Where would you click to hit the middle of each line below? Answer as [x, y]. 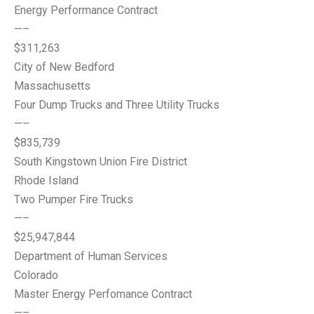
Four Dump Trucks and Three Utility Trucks [117, 105]
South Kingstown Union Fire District [101, 162]
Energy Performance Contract [86, 10]
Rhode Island [46, 180]
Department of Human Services [91, 256]
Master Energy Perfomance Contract [103, 294]
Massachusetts [52, 86]
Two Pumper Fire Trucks [74, 199]
